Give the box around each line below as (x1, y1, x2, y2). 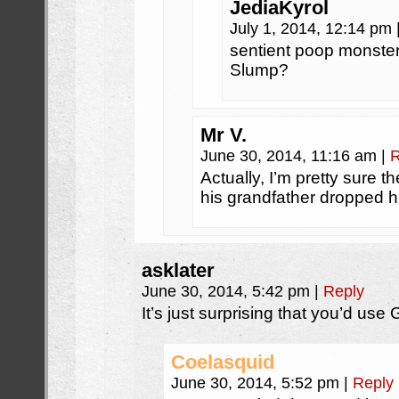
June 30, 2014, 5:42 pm (142, 282, 314, 300)
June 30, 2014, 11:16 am (200, 147, 381, 165)
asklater (142, 259, 215, 281)
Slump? (230, 61, 289, 79)
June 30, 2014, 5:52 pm (171, 374, 344, 392)
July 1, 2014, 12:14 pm (230, 20, 396, 37)
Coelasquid (171, 351, 274, 373)
